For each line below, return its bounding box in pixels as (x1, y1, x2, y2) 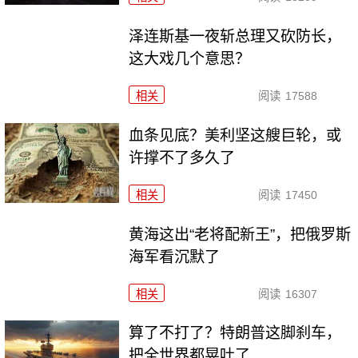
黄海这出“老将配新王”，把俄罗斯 (129, 225, 352, 243)
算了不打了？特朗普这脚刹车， (129, 324, 342, 342)
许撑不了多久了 (129, 149, 236, 166)
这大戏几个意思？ (129, 50, 251, 67)
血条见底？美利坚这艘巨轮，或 (129, 126, 342, 144)
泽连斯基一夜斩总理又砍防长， (129, 27, 342, 45)
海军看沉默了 (129, 248, 221, 265)
